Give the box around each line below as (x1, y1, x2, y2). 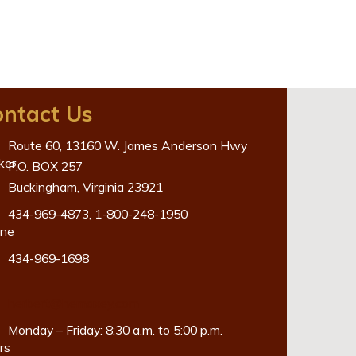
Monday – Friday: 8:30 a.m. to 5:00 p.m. (7, 321, 222, 338)
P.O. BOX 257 (7, 157, 83, 174)
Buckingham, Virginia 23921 (7, 178, 163, 195)
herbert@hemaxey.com (7, 294, 139, 311)
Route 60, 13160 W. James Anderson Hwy (7, 137, 247, 153)
